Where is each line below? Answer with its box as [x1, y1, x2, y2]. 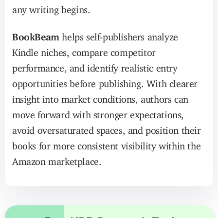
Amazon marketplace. [12, 155, 102, 163]
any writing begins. [12, 3, 91, 11]
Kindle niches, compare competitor [12, 46, 156, 54]
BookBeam [12, 31, 59, 38]
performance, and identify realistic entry [12, 62, 178, 70]
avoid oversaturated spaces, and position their [12, 124, 201, 132]
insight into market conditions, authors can [12, 93, 188, 101]
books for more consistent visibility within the [12, 140, 201, 147]
